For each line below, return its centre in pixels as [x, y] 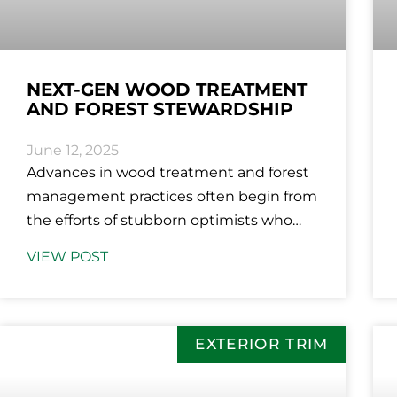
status [49, 269]
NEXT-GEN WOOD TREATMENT [167, 90]
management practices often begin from [172, 197]
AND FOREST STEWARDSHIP [160, 109]
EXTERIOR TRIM [262, 344]
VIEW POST [67, 257]
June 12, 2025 [73, 151]
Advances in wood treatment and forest [168, 173]
